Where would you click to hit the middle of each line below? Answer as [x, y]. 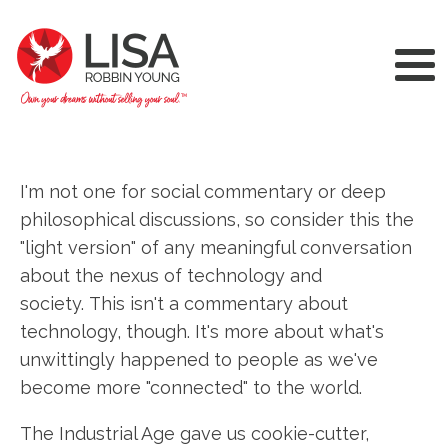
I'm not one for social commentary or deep [203, 191]
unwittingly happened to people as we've [199, 359]
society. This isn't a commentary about [184, 303]
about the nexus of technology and [171, 275]
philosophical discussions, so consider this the [217, 219]
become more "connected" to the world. [191, 387]
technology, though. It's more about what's [202, 331]
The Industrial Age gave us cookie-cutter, [194, 433]
